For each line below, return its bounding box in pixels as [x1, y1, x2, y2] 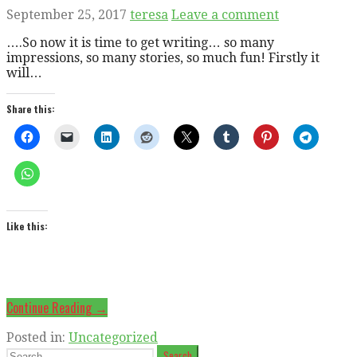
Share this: [6, 101, 55, 116]
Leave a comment [171, 6, 279, 22]
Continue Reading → [6, 297, 108, 317]
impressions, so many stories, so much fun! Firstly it [6, 49, 320, 65]
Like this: [6, 218, 48, 233]
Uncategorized [69, 329, 158, 345]
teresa [130, 6, 168, 22]
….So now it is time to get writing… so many [6, 34, 274, 50]
